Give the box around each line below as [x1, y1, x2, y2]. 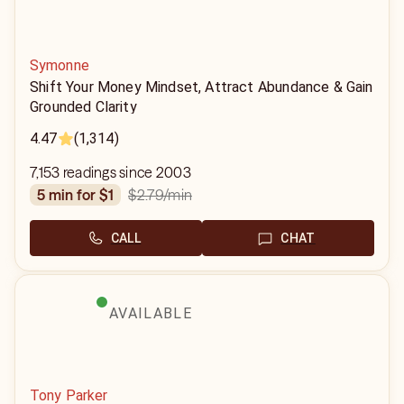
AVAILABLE [109, 305, 192, 322]
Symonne [30, 57, 89, 74]
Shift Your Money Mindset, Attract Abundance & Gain [30, 78, 373, 96]
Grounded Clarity [30, 98, 137, 115]
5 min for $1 [45, 186, 115, 204]
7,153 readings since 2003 [30, 163, 191, 181]
